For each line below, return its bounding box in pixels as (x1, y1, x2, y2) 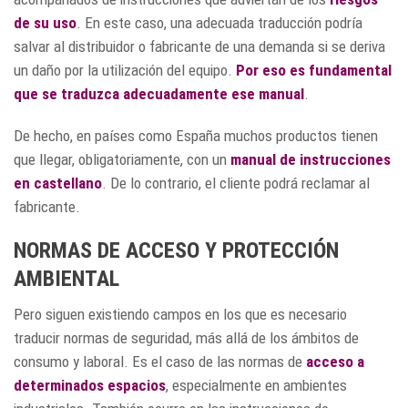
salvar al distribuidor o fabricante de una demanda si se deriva (14, 37, 385, 56)
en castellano (14, 174, 102, 193)
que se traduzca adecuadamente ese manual (14, 85, 304, 104)
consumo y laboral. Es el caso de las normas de (14, 352, 306, 372)
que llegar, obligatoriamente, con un (14, 150, 230, 169)
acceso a (306, 352, 364, 372)
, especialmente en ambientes (166, 376, 347, 395)
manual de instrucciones (230, 150, 391, 169)
